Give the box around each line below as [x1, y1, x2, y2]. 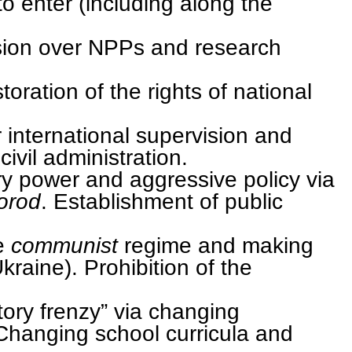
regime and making [124, 232, 313, 258]
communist [5, 232, 124, 258]
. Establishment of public [41, 188, 283, 214]
